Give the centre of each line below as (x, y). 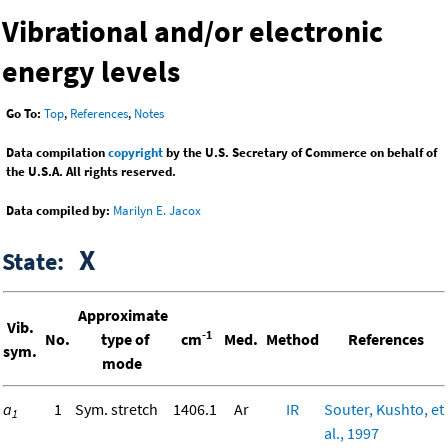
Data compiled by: (58, 211)
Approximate (123, 315)
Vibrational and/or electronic (192, 31)
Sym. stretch (116, 409)
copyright (135, 153)
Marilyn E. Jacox (157, 211)
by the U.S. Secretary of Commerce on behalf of (300, 153)
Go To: (23, 114)
